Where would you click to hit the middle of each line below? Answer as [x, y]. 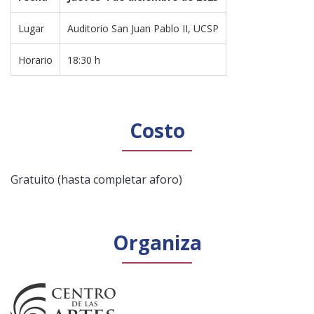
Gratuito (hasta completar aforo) [96, 179]
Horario [35, 60]
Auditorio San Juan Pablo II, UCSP [143, 28]
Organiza [157, 242]
